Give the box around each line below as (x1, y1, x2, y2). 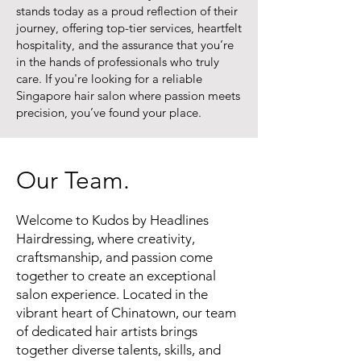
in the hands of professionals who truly (16, 54, 219, 69)
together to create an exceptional (16, 268, 216, 284)
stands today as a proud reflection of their (16, 3, 238, 19)
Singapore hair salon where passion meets (16, 88, 240, 103)
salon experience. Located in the (16, 286, 208, 302)
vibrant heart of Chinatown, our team (16, 305, 236, 321)
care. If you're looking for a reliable (16, 71, 202, 86)
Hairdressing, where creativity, (16, 230, 195, 247)
